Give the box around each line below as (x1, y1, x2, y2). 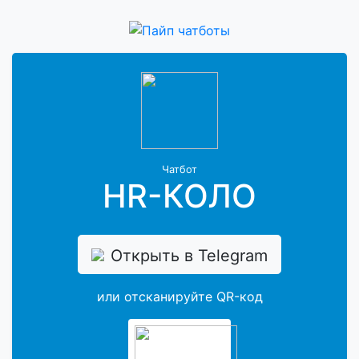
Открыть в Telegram (111, 245, 268, 265)
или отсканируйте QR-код (96, 288, 263, 305)
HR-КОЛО (103, 175, 256, 216)
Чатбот (162, 163, 197, 175)
